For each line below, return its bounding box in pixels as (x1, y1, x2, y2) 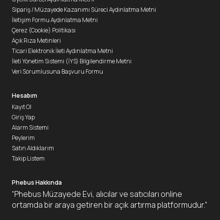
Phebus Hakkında (12, 178, 62, 187)
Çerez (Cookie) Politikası (12, 26, 76, 34)
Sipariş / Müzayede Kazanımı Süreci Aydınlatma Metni (12, 5, 156, 14)
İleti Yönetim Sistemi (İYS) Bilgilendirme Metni (12, 57, 132, 65)
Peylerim (12, 134, 35, 142)
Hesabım (12, 91, 37, 100)
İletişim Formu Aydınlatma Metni (12, 16, 98, 24)
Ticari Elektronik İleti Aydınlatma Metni (12, 47, 113, 55)
